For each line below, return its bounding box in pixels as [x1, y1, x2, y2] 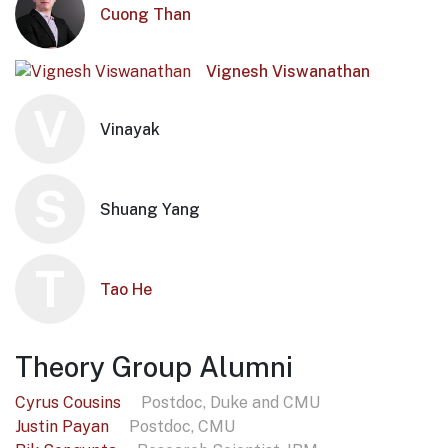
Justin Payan [15, 417, 113, 437]
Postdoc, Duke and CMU [141, 393, 320, 413]
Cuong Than [100, 4, 191, 24]
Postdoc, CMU [129, 417, 235, 437]
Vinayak [100, 119, 160, 139]
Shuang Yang [100, 199, 200, 219]
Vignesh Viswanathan [206, 62, 370, 82]
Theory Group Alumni [15, 350, 293, 384]
